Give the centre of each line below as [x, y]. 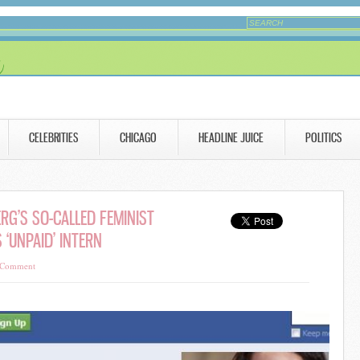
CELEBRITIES [53, 137]
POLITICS [323, 137]
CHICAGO [138, 137]
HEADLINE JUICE [231, 137]
